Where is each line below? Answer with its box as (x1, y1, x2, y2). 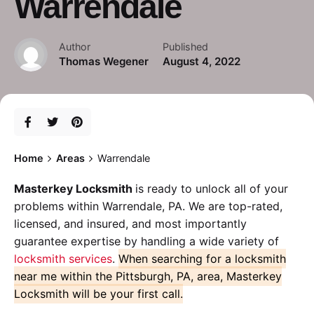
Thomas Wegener (59, 55, 149, 69)
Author (59, 41, 90, 53)
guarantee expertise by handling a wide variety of (14, 234, 279, 249)
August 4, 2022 (163, 55, 240, 69)
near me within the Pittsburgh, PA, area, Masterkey (14, 269, 282, 284)
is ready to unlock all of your (135, 182, 288, 196)
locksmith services (14, 252, 112, 266)
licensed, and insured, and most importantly (14, 217, 247, 231)
